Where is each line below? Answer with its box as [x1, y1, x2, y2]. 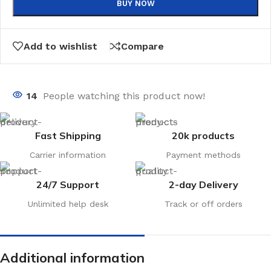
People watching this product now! [43, 90, 205, 102]
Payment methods [166, 150, 241, 160]
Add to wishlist [24, 40, 97, 52]
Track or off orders [164, 199, 243, 209]
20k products [172, 129, 235, 142]
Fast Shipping [34, 129, 101, 142]
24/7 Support [36, 178, 99, 191]
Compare [121, 40, 164, 52]
